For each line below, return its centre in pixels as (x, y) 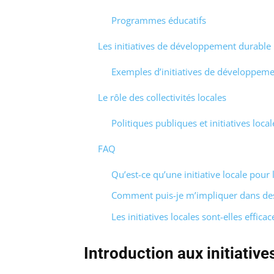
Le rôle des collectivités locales (162, 97)
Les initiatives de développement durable (184, 46)
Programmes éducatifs (159, 20)
